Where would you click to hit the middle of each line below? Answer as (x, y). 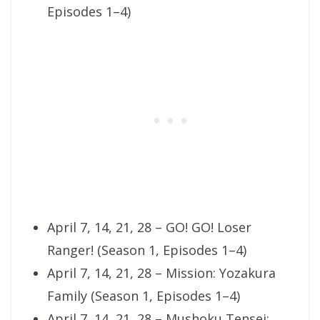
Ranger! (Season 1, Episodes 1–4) (147, 250)
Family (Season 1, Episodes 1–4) (144, 296)
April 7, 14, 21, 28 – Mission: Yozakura (161, 273)
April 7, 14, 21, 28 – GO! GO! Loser (149, 227)
